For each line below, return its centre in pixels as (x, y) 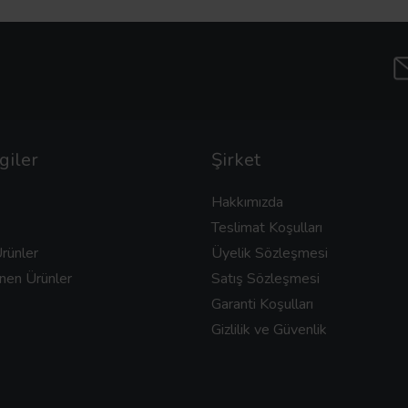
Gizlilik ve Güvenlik (269, 329)
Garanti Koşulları (262, 304)
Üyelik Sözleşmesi (270, 253)
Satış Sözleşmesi (265, 278)
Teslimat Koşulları (267, 227)
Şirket (236, 159)
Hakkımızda (247, 202)
